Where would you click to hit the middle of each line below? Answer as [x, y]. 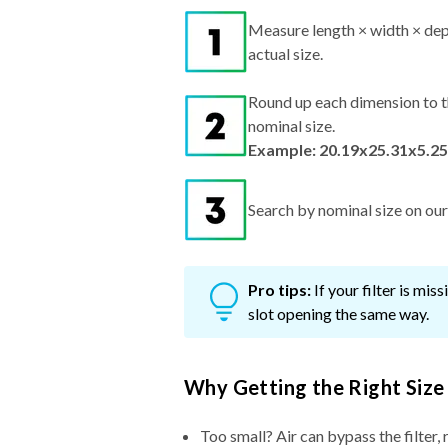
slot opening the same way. [338, 314]
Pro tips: [279, 290]
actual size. [285, 54]
